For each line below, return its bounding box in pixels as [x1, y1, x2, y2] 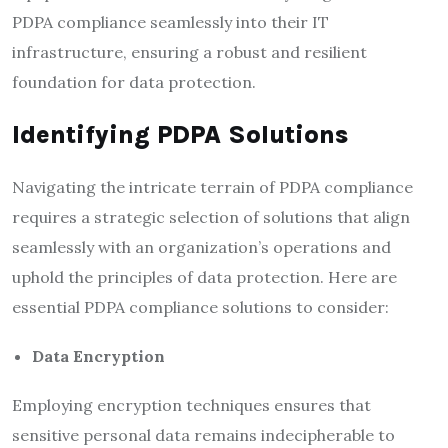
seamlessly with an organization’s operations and [12, 236, 391, 257]
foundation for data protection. [12, 71, 256, 92]
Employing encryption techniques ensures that [12, 394, 371, 415]
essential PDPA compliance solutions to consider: [12, 296, 389, 317]
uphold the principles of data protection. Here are [12, 266, 397, 287]
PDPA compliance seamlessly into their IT [12, 11, 329, 32]
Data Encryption [32, 345, 165, 366]
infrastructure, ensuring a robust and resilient [12, 41, 367, 62]
